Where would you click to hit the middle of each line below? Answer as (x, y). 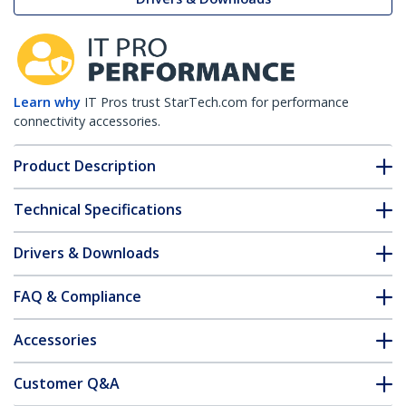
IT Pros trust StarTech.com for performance (217, 102)
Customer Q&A (67, 384)
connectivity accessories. (87, 121)
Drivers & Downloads (87, 253)
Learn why (47, 102)
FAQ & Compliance (77, 297)
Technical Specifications (98, 210)
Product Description (85, 166)
